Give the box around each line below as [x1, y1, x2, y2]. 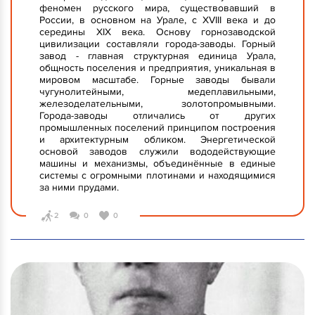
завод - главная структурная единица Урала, [39, 50, 276, 63]
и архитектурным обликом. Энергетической [39, 134, 276, 146]
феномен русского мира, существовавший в [39, 2, 276, 15]
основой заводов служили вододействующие [39, 146, 276, 158]
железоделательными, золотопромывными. [39, 98, 276, 110]
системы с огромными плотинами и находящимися [39, 169, 276, 182]
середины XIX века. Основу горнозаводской [39, 26, 276, 39]
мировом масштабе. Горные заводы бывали [39, 74, 276, 86]
